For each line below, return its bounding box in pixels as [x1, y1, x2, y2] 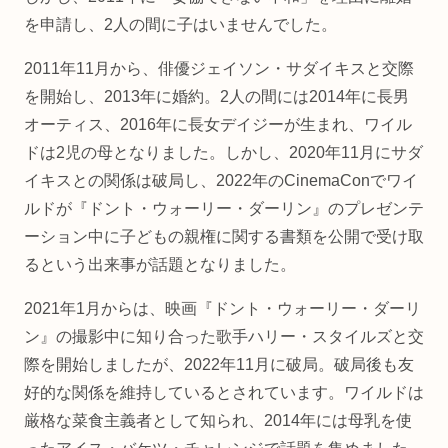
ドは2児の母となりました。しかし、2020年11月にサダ [24, 144, 423, 162]
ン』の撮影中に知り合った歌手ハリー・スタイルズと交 [24, 328, 424, 346]
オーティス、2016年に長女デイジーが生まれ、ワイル [24, 116, 412, 134]
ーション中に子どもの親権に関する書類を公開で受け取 [24, 228, 424, 246]
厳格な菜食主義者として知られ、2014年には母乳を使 [24, 412, 412, 430]
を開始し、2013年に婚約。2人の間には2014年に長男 [24, 88, 409, 106]
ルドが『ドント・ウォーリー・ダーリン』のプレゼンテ [24, 200, 424, 218]
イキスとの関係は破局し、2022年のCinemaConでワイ [24, 172, 418, 190]
